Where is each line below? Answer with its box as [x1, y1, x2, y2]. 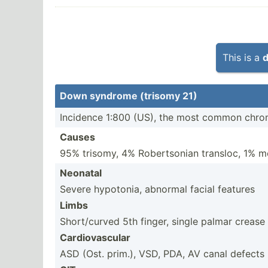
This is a [223, 51, 263, 63]
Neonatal [60, 167, 102, 179]
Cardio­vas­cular [60, 232, 130, 243]
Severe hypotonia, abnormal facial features [60, 183, 255, 195]
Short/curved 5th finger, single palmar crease [60, 215, 265, 227]
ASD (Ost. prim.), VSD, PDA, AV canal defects [60, 248, 264, 260]
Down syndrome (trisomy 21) [60, 90, 197, 102]
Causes [60, 131, 95, 143]
